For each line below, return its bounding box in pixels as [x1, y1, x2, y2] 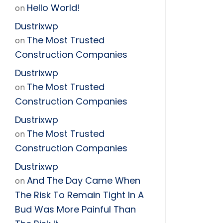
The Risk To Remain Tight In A [15, 189, 144, 201]
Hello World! [27, 1, 80, 14]
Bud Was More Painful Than [15, 203, 136, 216]
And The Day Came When [27, 174, 140, 187]
